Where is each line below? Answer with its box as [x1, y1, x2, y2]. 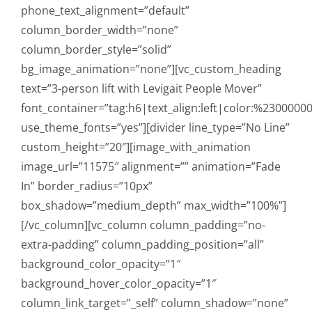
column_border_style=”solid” [21, 42, 171, 58]
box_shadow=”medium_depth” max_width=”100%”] [21, 198, 286, 214]
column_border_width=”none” [21, 22, 178, 38]
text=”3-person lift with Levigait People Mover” [21, 81, 262, 97]
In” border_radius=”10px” [21, 178, 153, 194]
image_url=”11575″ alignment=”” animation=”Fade [21, 159, 281, 175]
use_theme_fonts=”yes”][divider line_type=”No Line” [21, 120, 290, 136]
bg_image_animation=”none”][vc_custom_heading [21, 61, 281, 77]
